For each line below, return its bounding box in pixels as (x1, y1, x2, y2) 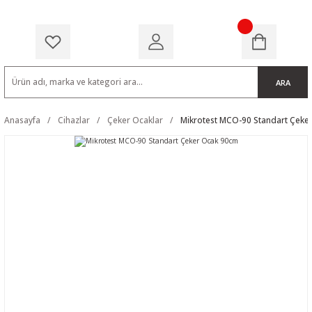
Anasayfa (4, 114, 40, 125)
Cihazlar (58, 114, 90, 125)
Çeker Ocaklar (107, 114, 163, 125)
